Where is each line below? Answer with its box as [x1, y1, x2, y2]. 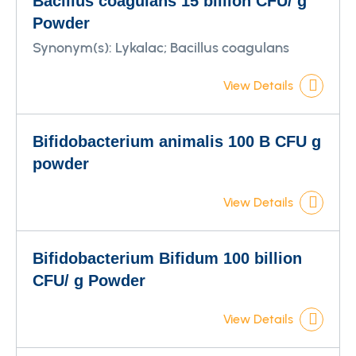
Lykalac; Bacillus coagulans [115, 39, 289, 56]
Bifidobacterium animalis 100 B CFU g [33, 133, 321, 150]
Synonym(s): [33, 39, 112, 56]
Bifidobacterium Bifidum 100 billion [33, 250, 302, 267]
